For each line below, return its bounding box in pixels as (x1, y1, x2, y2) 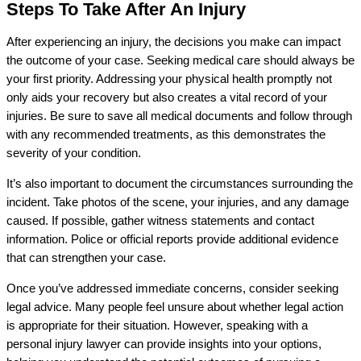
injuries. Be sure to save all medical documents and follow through (6, 110, 352, 123)
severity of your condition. (6, 147, 141, 160)
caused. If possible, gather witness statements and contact (6, 214, 314, 228)
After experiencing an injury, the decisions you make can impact (6, 35, 341, 49)
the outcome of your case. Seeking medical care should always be (6, 54, 355, 68)
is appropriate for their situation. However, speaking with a (6, 318, 308, 332)
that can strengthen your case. (6, 251, 166, 265)
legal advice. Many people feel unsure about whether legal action (6, 300, 343, 313)
